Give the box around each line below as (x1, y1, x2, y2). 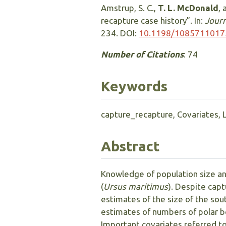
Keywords (101, 78, 167, 94)
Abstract (101, 138, 159, 154)
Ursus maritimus (103, 182, 168, 192)
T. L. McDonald (158, 3, 218, 13)
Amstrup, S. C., (101, 3, 158, 13)
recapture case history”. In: (101, 16, 205, 26)
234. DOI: (101, 28, 139, 38)
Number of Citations (101, 49, 184, 60)
